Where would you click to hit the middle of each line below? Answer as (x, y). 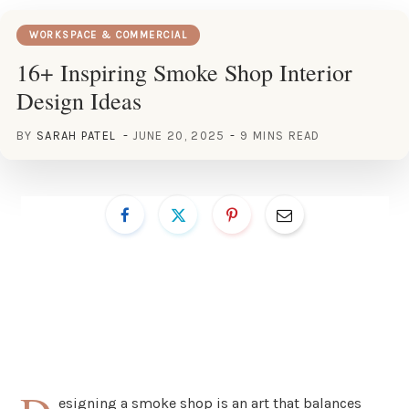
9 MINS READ (280, 135)
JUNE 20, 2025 (179, 135)
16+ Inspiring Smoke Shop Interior (184, 72)
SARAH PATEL (76, 135)
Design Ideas (79, 100)
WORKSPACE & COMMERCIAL (108, 35)
